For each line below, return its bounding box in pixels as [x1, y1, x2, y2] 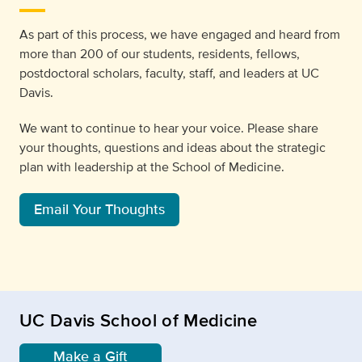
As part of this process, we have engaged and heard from [19, 25, 340, 44]
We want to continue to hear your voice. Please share [19, 119, 318, 138]
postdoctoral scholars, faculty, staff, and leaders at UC [19, 64, 319, 83]
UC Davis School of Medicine [19, 307, 257, 334]
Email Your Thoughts [34, 199, 165, 221]
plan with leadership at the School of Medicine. [19, 158, 284, 177]
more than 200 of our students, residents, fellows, [19, 44, 300, 64]
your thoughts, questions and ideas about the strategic [19, 138, 326, 158]
